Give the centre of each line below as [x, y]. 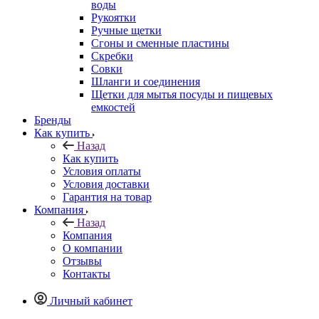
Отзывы [82, 261]
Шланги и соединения [146, 81]
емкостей [113, 107]
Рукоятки [114, 17]
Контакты [87, 273]
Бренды [53, 120]
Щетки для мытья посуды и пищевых [182, 94]
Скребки [112, 56]
